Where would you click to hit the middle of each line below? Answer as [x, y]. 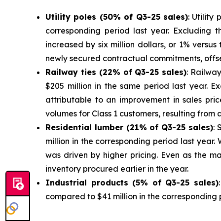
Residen [62, 127]
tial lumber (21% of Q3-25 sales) [146, 127]
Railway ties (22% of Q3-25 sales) [116, 72]
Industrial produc [83, 182]
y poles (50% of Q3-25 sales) [127, 17]
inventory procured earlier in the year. [117, 168]
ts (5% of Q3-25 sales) [169, 182]
